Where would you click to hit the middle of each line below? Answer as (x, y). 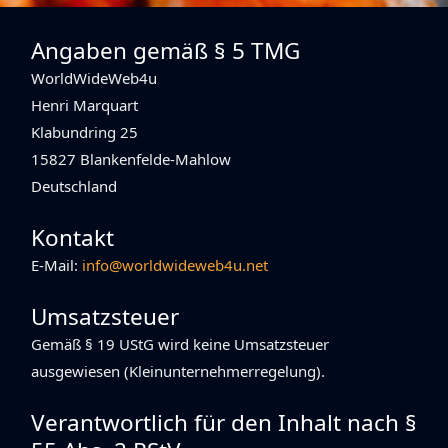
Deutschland (74, 185)
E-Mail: (56, 264)
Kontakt (72, 237)
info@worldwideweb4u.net (175, 264)
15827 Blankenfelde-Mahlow (131, 158)
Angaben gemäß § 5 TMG (165, 50)
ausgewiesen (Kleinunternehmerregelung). (178, 370)
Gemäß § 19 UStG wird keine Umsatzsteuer (180, 343)
